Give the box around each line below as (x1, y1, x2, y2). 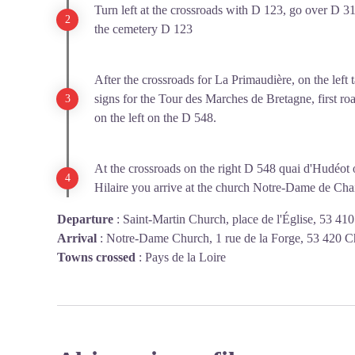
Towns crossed (57, 250, 136, 264)
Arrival (57, 231, 97, 245)
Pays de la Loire (145, 250, 226, 264)
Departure (57, 212, 113, 226)
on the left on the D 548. (94, 111, 216, 124)
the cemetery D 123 (94, 22, 193, 36)
